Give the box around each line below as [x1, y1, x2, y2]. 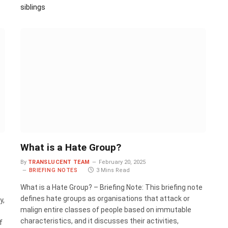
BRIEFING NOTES [28, 167, 78, 174]
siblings [20, 3, 45, 12]
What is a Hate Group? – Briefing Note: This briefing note [20, 183, 203, 192]
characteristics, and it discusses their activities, [20, 217, 179, 225]
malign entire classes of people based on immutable [20, 206, 191, 214]
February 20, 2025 [98, 159, 146, 166]
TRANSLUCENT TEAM [27, 159, 90, 166]
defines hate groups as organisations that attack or [20, 194, 190, 203]
